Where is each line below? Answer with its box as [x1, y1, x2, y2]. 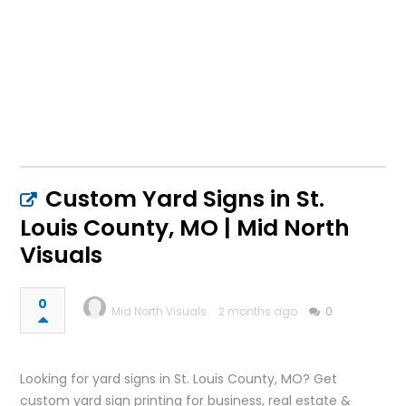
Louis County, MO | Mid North [20, 212, 351, 245]
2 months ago [218, 304, 298, 320]
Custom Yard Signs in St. [45, 183, 325, 216]
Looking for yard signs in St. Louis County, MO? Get [20, 370, 338, 389]
